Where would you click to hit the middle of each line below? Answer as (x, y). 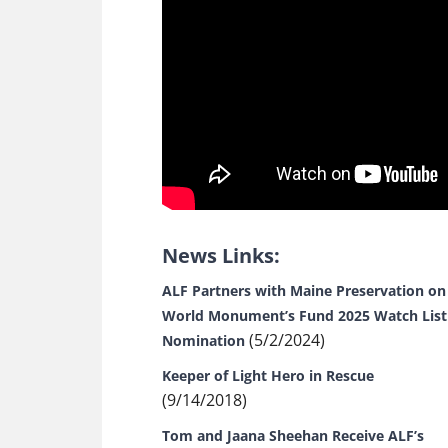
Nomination (203, 340)
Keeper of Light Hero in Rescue (268, 375)
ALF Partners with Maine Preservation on (304, 290)
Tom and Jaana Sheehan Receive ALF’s (293, 435)
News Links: (221, 255)
